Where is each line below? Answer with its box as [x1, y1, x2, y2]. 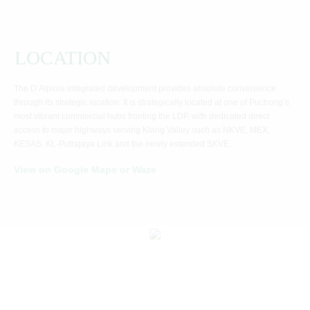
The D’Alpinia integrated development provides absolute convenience [14, 84, 276, 93]
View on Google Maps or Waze [14, 164, 156, 175]
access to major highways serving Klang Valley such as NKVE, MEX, [14, 125, 270, 135]
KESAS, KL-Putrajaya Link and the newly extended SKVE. [14, 139, 231, 149]
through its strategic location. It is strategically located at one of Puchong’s [14, 98, 289, 107]
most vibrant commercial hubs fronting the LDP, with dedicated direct [14, 111, 269, 121]
